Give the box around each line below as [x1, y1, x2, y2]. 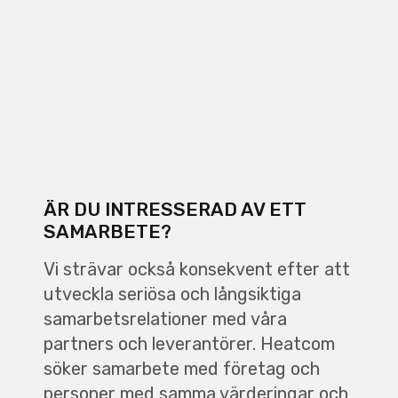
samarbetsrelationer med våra [43, 307, 287, 330]
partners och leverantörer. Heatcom [43, 332, 335, 354]
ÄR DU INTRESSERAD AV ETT [43, 197, 306, 220]
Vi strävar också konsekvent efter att [43, 258, 350, 280]
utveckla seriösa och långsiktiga [43, 283, 301, 305]
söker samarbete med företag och [43, 357, 320, 379]
